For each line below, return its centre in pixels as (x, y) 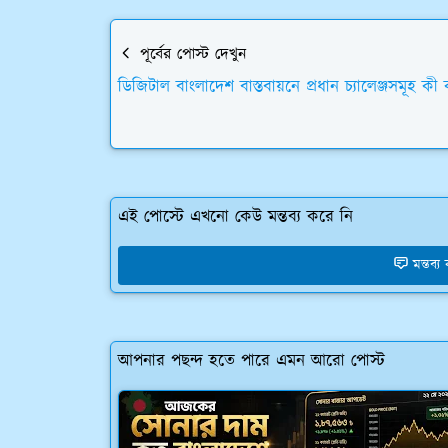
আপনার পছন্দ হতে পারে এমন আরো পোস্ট (251, 360)
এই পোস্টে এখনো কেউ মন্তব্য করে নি (235, 216)
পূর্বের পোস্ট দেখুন (190, 54)
